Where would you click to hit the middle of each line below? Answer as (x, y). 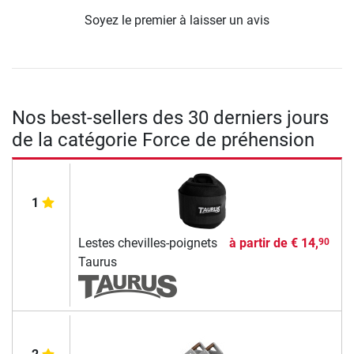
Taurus (97, 262)
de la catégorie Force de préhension (163, 140)
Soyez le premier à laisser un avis (177, 21)
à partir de (260, 243)
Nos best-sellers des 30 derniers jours (170, 118)
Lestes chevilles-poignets (147, 243)
